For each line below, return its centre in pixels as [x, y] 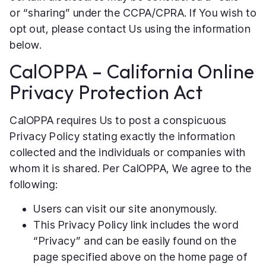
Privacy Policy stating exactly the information [122, 136]
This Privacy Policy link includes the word [136, 225]
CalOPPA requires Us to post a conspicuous [118, 120]
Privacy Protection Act [106, 92]
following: [34, 184]
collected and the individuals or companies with [128, 152]
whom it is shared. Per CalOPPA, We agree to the [131, 168]
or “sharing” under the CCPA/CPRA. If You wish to [133, 12]
